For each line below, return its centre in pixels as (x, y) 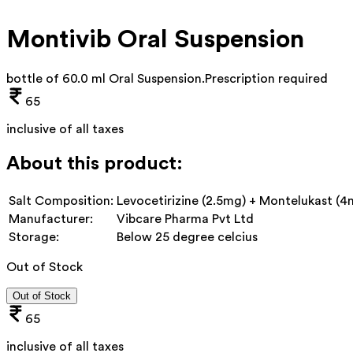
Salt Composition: (61, 201)
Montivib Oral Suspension (155, 40)
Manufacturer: (51, 219)
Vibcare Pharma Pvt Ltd (185, 219)
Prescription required (266, 78)
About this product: (95, 163)
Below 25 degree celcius (187, 237)
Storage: (34, 237)
